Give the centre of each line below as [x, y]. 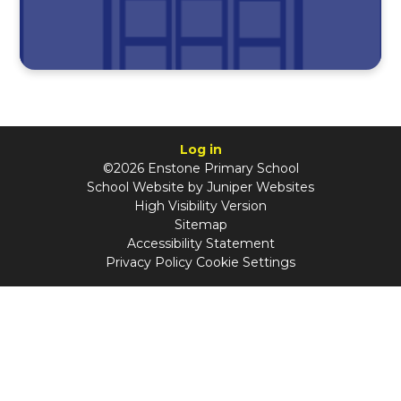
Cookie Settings [246, 262]
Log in [200, 149]
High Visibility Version [200, 205]
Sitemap [200, 224]
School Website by [147, 187]
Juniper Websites [260, 187]
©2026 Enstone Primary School [200, 168]
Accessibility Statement [200, 243]
